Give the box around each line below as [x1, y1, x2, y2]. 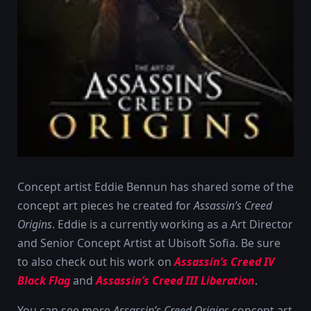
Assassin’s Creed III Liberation [96, 273, 255, 289]
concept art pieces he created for [17, 198, 194, 214]
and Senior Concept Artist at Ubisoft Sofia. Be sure [17, 235, 280, 251]
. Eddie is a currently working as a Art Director [52, 217, 293, 233]
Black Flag [17, 273, 70, 289]
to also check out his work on [17, 254, 174, 270]
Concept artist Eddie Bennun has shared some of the [17, 179, 294, 195]
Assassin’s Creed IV [174, 254, 274, 270]
